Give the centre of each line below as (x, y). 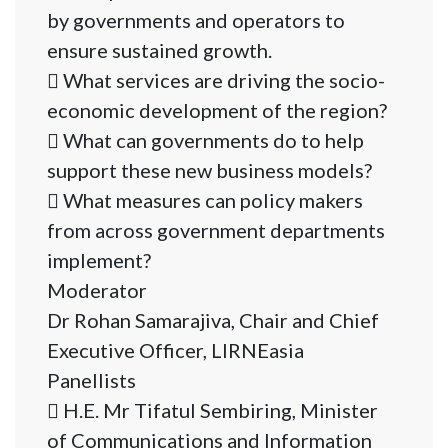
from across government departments (216, 230)
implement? (99, 260)
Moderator (97, 290)
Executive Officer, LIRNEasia (175, 350)
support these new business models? (209, 170)
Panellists (91, 380)
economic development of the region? (217, 110)
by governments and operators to (196, 20)
